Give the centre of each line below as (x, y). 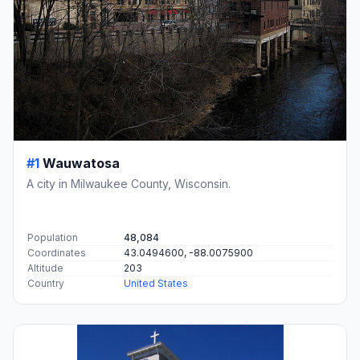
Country (46, 283)
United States (156, 283)
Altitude (45, 268)
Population (53, 237)
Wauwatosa (81, 163)
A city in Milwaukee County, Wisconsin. (129, 183)
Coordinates (57, 252)
